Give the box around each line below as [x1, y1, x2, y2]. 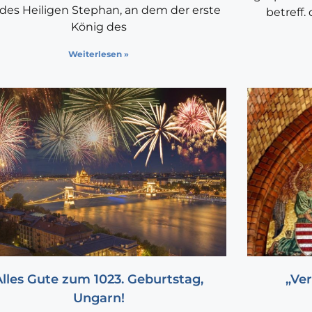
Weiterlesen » [68, 49, 130, 60]
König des [70, 20, 127, 34]
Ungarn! [72, 290, 125, 306]
